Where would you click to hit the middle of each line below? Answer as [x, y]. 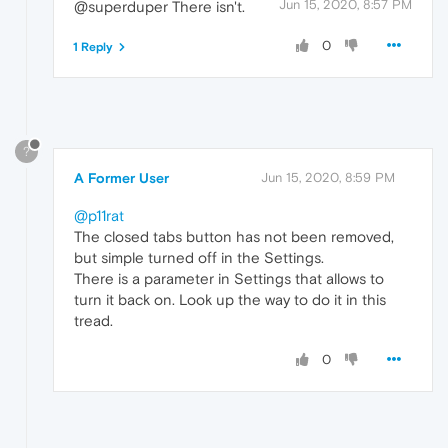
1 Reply [93, 47]
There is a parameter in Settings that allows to [229, 278]
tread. [93, 320]
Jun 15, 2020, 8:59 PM [328, 177]
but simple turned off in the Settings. [199, 257]
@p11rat [99, 215]
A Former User [121, 177]
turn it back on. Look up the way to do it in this [230, 299]
